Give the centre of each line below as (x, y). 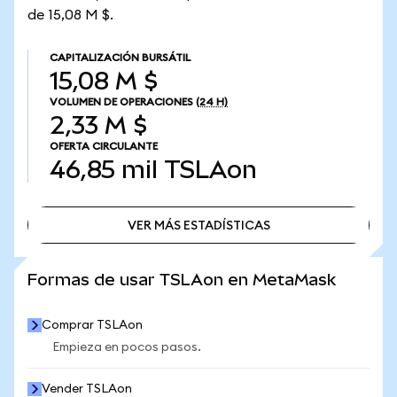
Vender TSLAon (87, 389)
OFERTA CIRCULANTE (104, 146)
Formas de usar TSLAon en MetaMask (182, 280)
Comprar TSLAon (92, 325)
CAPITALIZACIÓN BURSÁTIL (120, 58)
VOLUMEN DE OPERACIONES (121, 102)
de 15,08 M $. (70, 15)
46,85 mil (104, 170)
